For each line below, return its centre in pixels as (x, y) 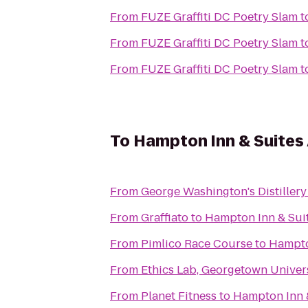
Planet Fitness (179, 296)
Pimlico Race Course (197, 244)
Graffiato (165, 218)
